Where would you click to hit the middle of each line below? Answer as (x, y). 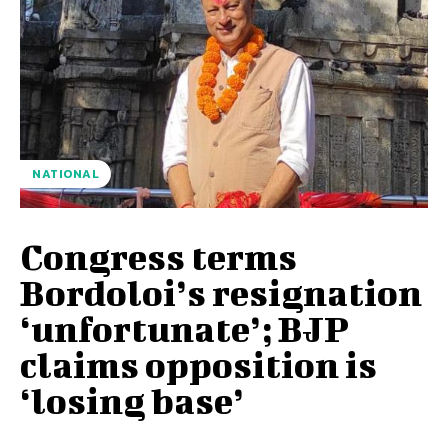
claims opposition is (198, 364)
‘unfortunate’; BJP (184, 328)
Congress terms (158, 256)
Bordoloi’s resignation (221, 292)
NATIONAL (65, 174)
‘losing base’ (132, 400)
